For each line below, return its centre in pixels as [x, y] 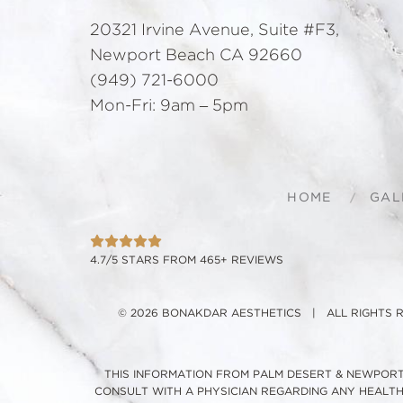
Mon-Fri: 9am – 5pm [169, 106]
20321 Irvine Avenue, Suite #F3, [215, 30]
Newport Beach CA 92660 [196, 55]
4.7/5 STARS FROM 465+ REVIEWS [187, 260]
